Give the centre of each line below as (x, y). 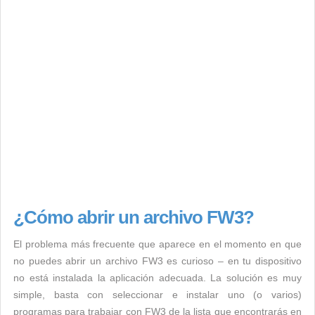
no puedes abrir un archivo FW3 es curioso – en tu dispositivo (157, 261)
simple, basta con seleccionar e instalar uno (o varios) (157, 295)
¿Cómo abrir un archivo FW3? (134, 217)
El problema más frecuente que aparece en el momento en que (157, 244)
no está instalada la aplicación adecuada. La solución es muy (157, 278)
